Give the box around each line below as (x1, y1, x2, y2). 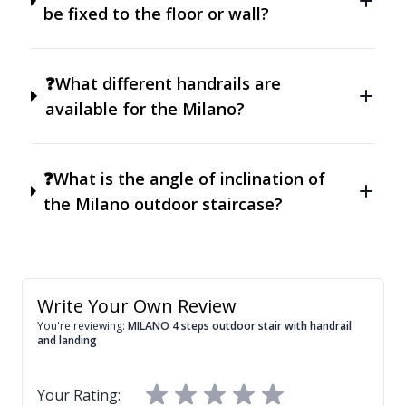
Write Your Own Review (37, 293, 237, 318)
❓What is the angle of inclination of (43, 167, 326, 189)
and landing (37, 332, 97, 348)
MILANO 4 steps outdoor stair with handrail (128, 317, 352, 333)
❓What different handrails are (44, 72, 281, 94)
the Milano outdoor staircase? (43, 192, 284, 215)
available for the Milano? (44, 97, 245, 120)
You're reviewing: (37, 317, 128, 333)
